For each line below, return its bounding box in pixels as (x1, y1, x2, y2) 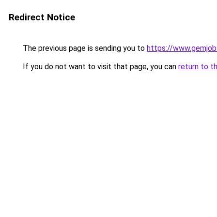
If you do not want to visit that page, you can (21, 62, 178, 71)
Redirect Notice (9, 12, 75, 23)
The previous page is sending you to (21, 44, 147, 53)
